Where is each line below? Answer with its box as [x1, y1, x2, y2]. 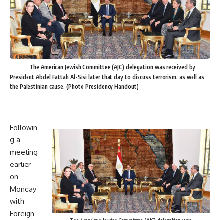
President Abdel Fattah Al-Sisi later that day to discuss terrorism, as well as [10, 73, 204, 81]
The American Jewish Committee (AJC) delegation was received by [29, 63, 195, 71]
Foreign [10, 208, 34, 218]
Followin [10, 122, 37, 132]
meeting [10, 147, 38, 157]
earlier [10, 159, 31, 169]
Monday [10, 184, 36, 193]
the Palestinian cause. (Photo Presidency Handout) [10, 82, 138, 90]
